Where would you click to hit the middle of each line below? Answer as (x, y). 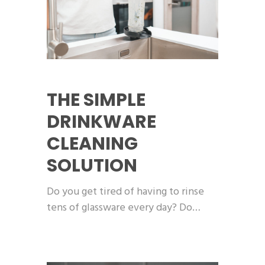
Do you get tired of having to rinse (125, 192)
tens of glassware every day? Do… (124, 208)
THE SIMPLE (96, 100)
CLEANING (92, 144)
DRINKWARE (101, 122)
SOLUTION (92, 166)
